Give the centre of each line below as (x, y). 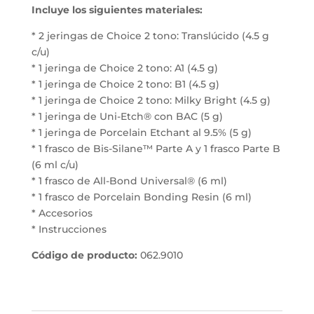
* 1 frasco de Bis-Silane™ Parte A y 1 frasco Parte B (156, 149)
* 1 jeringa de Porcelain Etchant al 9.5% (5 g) (141, 133)
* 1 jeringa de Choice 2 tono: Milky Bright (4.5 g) (151, 101)
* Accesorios (62, 213)
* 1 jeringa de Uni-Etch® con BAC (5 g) (127, 117)
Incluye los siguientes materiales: (117, 10)
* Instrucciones (69, 230)
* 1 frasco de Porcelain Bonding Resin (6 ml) (141, 197)
